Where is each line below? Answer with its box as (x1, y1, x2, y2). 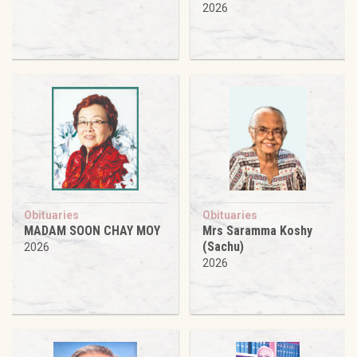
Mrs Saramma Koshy (202, 222, 312, 238)
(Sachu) (202, 238, 244, 254)
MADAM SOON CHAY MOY (24, 222, 160, 238)
